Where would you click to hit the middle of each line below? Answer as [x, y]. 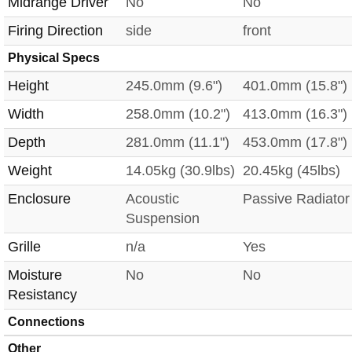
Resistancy [42, 295]
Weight [30, 171]
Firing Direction [55, 31]
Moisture [35, 275]
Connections [46, 322]
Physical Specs [54, 58]
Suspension [163, 219]
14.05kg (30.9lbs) [180, 171]
